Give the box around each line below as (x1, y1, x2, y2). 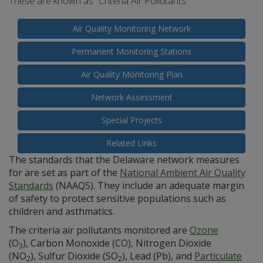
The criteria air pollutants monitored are (9, 224, 190, 237)
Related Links (106, 137, 157, 149)
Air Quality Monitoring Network (72, 23, 191, 34)
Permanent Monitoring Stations (72, 46, 191, 57)
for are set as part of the (9, 166, 120, 179)
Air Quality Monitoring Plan (80, 69, 183, 80)
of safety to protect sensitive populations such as (9, 192, 226, 205)
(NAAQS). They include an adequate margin (53, 179, 244, 192)
